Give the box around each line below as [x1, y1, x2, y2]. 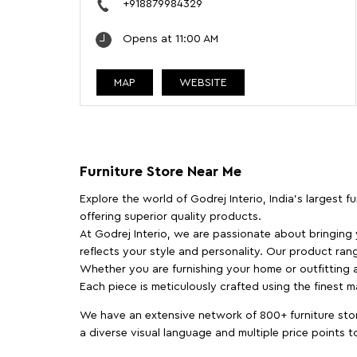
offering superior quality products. [79, 211, 261, 223]
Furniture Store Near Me [79, 164, 241, 179]
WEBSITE [178, 77, 227, 89]
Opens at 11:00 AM [122, 33, 218, 45]
